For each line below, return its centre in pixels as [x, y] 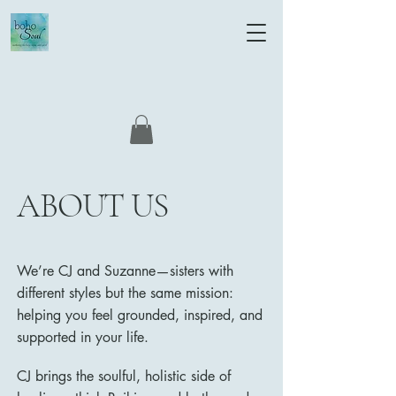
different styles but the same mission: [125, 293]
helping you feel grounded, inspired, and [140, 316]
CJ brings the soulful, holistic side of [124, 377]
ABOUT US [92, 206]
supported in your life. [83, 338]
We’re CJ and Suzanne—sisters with [125, 271]
